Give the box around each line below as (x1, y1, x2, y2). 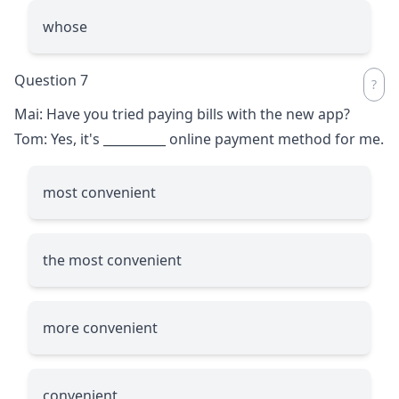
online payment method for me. (166, 128, 384, 149)
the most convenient (43, 249, 182, 270)
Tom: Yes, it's (14, 128, 103, 149)
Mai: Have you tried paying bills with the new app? (14, 103, 350, 124)
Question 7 (14, 69, 88, 90)
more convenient (43, 317, 158, 338)
